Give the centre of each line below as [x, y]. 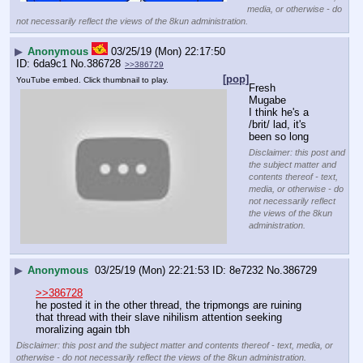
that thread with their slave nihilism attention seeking [159, 318]
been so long [279, 136]
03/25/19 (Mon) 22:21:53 [152, 270]
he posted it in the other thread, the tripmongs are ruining [169, 305]
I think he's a [279, 112]
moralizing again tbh [83, 330]
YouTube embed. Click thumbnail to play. [92, 80]
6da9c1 [50, 64]
